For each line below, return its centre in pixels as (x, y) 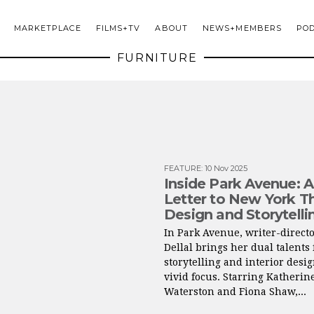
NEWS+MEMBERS (242, 28)
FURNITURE (157, 58)
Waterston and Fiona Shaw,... (235, 292)
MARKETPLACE (47, 28)
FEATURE (183, 168)
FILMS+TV (118, 28)
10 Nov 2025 (226, 168)
